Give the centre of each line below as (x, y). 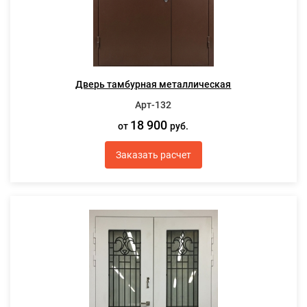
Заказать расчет (153, 155)
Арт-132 (153, 105)
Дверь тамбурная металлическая (153, 84)
